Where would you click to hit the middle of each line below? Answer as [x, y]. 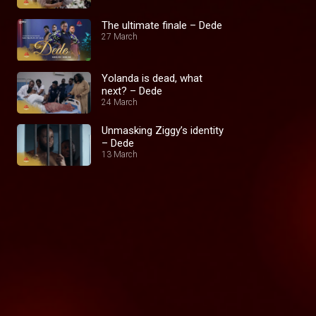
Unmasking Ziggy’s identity [163, 130]
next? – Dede [132, 91]
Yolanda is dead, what [152, 78]
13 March [120, 154]
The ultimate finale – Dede [162, 26]
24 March [120, 102]
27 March [120, 37]
